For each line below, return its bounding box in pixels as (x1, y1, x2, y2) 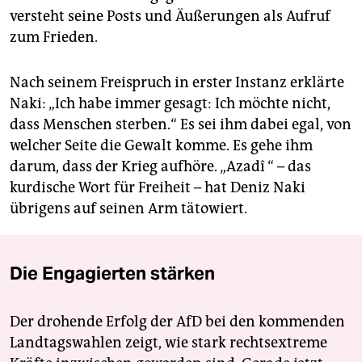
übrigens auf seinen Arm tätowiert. (10, 200, 247, 218)
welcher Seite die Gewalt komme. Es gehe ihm (10, 137, 313, 155)
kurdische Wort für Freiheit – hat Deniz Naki (10, 179, 305, 197)
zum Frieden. (10, 28, 98, 47)
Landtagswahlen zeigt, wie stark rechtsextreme (10, 334, 327, 352)
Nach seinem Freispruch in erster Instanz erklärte (10, 74, 344, 92)
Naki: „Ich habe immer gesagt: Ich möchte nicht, (10, 95, 330, 113)
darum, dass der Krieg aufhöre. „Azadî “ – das (10, 158, 311, 176)
